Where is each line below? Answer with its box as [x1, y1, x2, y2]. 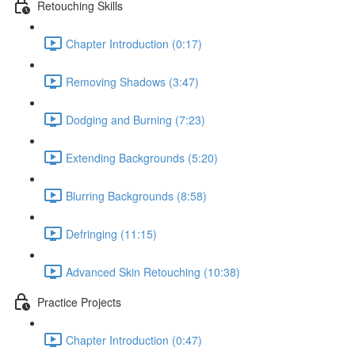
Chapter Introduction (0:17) [66, 35, 202, 52]
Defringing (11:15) [66, 225, 157, 242]
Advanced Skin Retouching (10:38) [66, 263, 240, 280]
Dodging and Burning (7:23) [66, 111, 205, 128]
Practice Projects [37, 293, 121, 310]
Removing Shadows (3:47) [66, 73, 199, 90]
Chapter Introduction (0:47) [66, 331, 202, 348]
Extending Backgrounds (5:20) [66, 149, 218, 166]
